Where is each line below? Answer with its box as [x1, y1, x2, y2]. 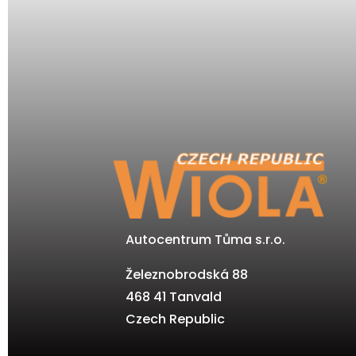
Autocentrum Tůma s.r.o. [126, 230, 286, 250]
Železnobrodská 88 [126, 265, 249, 284]
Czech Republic [126, 310, 226, 329]
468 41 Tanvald [126, 288, 222, 307]
